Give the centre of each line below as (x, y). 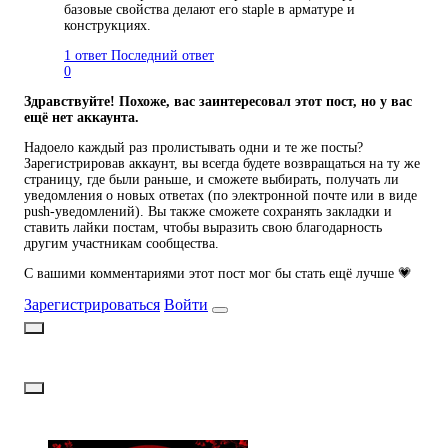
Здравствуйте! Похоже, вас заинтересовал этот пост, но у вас (218, 101)
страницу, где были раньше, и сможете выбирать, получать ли (211, 179)
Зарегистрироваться (92, 304)
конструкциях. (107, 25)
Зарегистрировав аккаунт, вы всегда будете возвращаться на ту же (222, 163)
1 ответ (85, 55)
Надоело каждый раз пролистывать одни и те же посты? (193, 147)
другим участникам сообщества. (121, 243)
